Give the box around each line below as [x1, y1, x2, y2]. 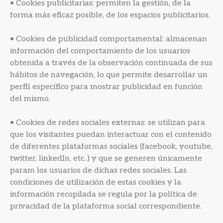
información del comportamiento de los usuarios [10, 46, 190, 56]
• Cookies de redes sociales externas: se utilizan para [10, 118, 205, 127]
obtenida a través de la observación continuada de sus [10, 58, 213, 68]
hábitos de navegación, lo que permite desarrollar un [10, 70, 208, 80]
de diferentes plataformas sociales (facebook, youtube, [10, 142, 213, 151]
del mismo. [10, 94, 50, 104]
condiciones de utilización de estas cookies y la [10, 178, 181, 187]
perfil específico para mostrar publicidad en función [10, 82, 203, 92]
